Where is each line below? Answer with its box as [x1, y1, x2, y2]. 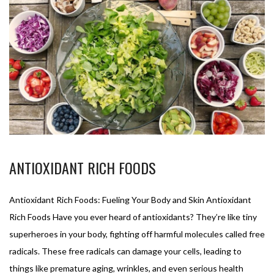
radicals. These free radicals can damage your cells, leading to [9, 245, 242, 256]
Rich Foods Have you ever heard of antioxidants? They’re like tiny [9, 211, 257, 222]
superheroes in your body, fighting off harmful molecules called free [9, 228, 265, 239]
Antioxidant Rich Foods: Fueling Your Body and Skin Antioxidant [9, 194, 251, 205]
